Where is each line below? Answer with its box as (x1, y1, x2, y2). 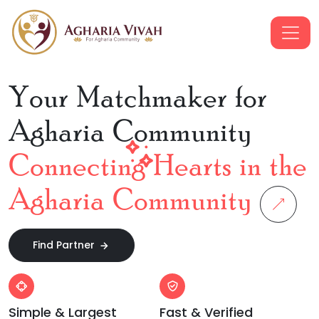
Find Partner (33, 238, 98, 252)
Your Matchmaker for (9, 81, 267, 117)
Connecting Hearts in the (9, 150, 307, 185)
